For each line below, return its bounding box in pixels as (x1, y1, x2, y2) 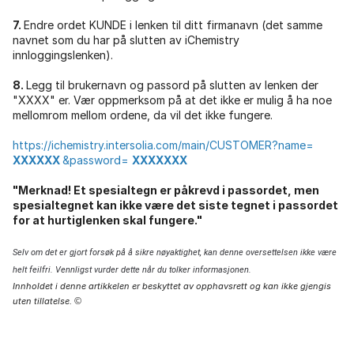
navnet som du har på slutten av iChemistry (13, 32, 239, 47)
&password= (62, 153, 132, 167)
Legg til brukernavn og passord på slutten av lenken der (26, 77, 318, 92)
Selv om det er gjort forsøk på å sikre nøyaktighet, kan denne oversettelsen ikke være (13, 247, 337, 258)
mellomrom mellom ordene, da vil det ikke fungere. (13, 107, 273, 122)
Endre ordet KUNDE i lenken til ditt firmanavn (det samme (24, 17, 322, 32)
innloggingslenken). (13, 47, 113, 62)
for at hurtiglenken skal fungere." (13, 213, 202, 227)
